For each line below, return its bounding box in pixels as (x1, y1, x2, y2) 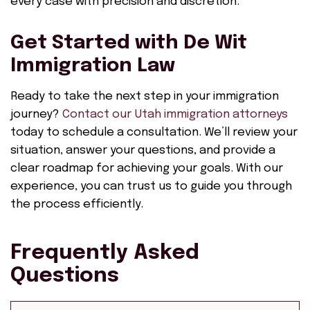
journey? (10, 109, 62, 120)
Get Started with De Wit (10, 33, 247, 53)
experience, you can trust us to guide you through (10, 181, 292, 192)
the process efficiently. (10, 199, 143, 210)
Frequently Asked (10, 242, 199, 264)
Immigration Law (10, 56, 175, 76)
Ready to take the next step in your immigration (10, 91, 279, 102)
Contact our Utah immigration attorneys (62, 109, 288, 120)
